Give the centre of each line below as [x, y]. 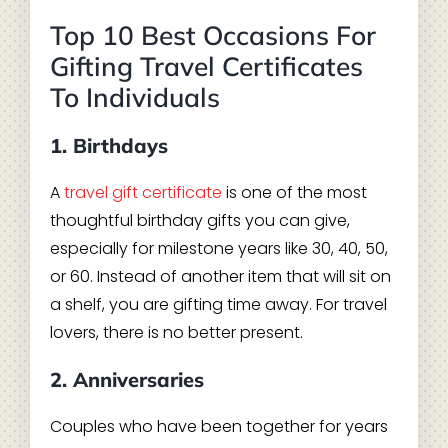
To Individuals [134, 97]
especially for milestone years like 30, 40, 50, [218, 248]
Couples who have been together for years [218, 426]
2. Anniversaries [126, 379]
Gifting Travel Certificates [206, 66]
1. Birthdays [108, 145]
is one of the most [294, 192]
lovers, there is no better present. [176, 332]
